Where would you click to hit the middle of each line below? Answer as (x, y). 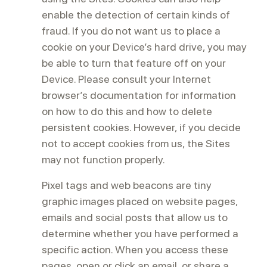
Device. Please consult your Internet (126, 79)
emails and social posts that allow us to (135, 217)
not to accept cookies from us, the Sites (136, 143)
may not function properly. (103, 159)
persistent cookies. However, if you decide (141, 127)
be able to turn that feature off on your (134, 63)
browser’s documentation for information (139, 95)
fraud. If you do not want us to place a (131, 31)
